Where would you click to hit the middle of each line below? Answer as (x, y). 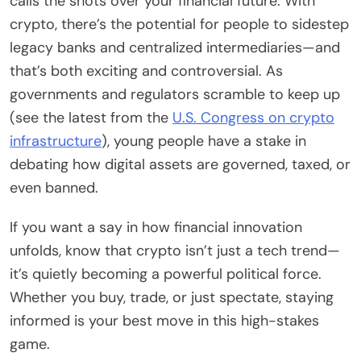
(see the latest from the (91, 118)
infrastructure (56, 141)
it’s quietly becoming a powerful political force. (166, 274)
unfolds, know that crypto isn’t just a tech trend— (175, 251)
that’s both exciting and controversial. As (146, 71)
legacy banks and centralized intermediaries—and (175, 48)
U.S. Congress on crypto (253, 118)
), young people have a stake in (204, 141)
